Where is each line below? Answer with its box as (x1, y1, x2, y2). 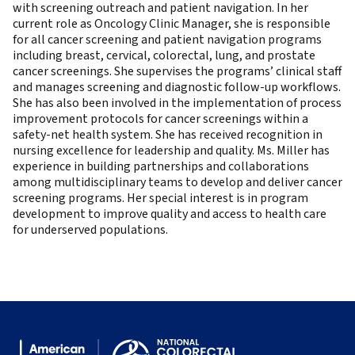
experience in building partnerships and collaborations (13, 158, 309, 175)
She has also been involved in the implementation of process (13, 94, 342, 112)
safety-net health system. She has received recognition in (13, 126, 323, 143)
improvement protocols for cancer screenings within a (13, 110, 308, 128)
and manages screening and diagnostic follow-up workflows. (13, 78, 341, 96)
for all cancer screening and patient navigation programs (13, 31, 322, 48)
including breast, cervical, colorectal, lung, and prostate (13, 47, 315, 64)
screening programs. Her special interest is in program (13, 189, 308, 207)
